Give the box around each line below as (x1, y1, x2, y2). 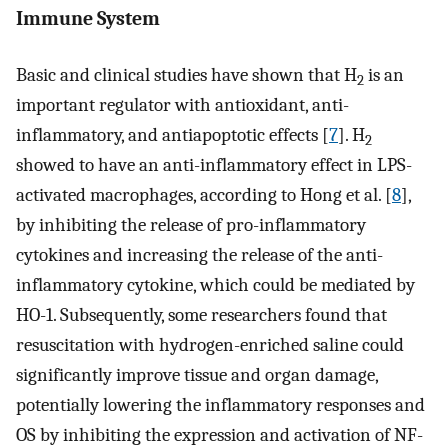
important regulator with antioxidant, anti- (16, 94, 349, 117)
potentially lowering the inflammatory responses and (16, 394, 425, 417)
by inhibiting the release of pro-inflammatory (16, 214, 366, 237)
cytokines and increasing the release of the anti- (16, 244, 383, 267)
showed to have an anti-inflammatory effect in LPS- (16, 154, 412, 177)
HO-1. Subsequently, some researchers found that (16, 304, 387, 327)
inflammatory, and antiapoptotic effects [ (16, 124, 329, 147)
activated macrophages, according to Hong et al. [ (16, 184, 392, 207)
